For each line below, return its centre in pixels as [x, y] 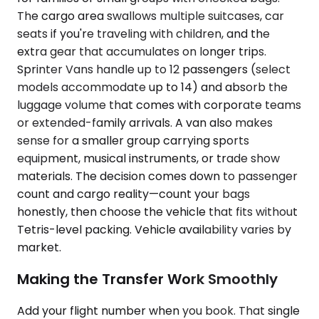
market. [39, 248]
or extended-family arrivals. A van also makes [145, 123]
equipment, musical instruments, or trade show [148, 159]
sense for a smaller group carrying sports [133, 141]
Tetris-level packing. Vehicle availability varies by [154, 230]
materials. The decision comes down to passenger [157, 177]
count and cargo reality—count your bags [134, 194]
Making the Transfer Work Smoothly [147, 279]
